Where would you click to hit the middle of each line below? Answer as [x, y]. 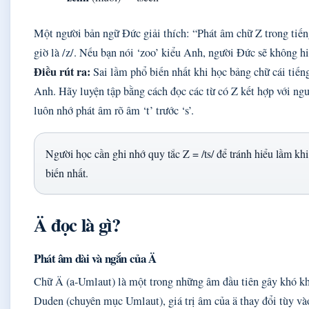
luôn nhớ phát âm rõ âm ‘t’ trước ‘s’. [114, 110]
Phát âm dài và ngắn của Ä [95, 258]
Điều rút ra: [62, 72]
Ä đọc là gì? [77, 225]
